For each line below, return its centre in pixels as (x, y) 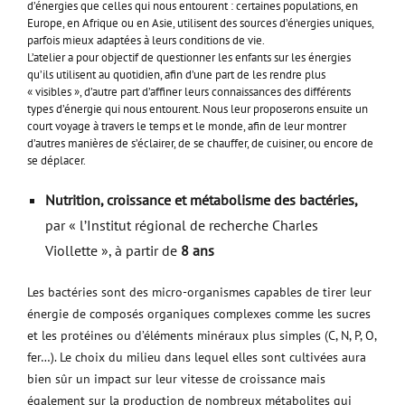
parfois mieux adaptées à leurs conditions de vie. (146, 40)
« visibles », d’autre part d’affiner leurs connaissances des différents (189, 92)
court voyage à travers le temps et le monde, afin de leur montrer (187, 126)
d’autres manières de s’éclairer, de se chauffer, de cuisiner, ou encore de (200, 143)
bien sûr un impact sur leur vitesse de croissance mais (176, 379)
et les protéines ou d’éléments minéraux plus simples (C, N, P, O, (202, 335)
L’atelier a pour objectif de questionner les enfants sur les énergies (189, 57)
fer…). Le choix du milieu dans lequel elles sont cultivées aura (197, 357)
